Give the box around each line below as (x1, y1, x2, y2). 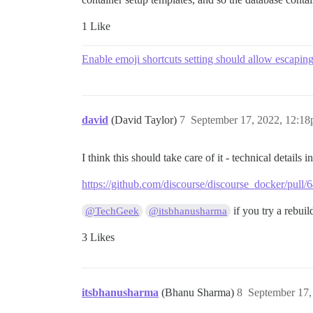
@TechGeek (85, 205, 140, 217)
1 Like (82, 20, 110, 32)
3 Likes (82, 231, 115, 243)
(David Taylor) (111, 113, 180, 126)
